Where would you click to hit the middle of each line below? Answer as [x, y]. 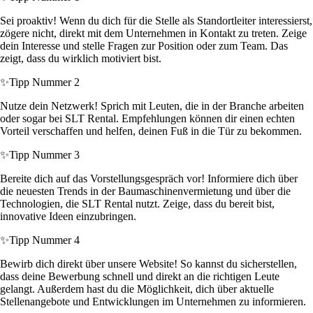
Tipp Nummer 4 [44, 240]
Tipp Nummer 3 [44, 155]
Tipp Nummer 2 [44, 82]
